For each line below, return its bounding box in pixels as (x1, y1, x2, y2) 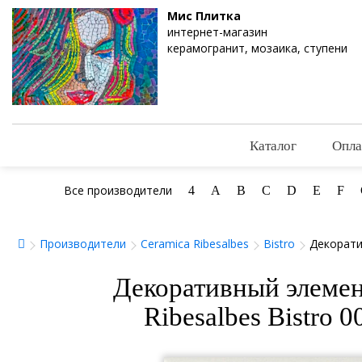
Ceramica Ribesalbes (141, 236, 249, 252)
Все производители (63, 183, 172, 199)
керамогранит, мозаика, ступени (167, 40, 347, 56)
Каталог (250, 136, 297, 155)
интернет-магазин (167, 24, 267, 40)
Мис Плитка (167, 8, 241, 23)
